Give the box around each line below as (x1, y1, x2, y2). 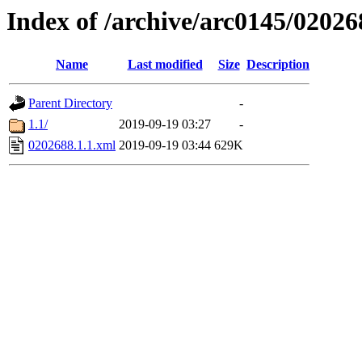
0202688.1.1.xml (28, 138, 116, 153)
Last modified (127, 57, 203, 72)
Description (246, 57, 309, 72)
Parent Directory (28, 96, 112, 111)
